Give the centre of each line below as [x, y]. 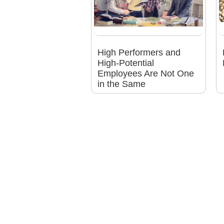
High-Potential [125, 63]
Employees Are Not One [145, 74]
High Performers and [139, 53]
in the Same [121, 84]
